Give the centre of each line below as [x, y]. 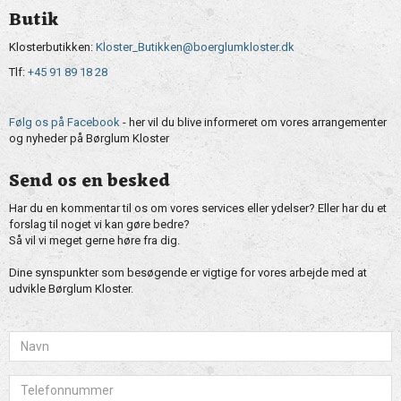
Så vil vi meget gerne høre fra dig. [94, 240]
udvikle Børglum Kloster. [71, 288]
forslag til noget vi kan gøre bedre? [99, 224]
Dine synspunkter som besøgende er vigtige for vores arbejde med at [188, 272]
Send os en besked [90, 181]
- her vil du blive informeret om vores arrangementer [253, 122]
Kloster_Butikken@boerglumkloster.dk [195, 47]
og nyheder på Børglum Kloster [89, 138]
